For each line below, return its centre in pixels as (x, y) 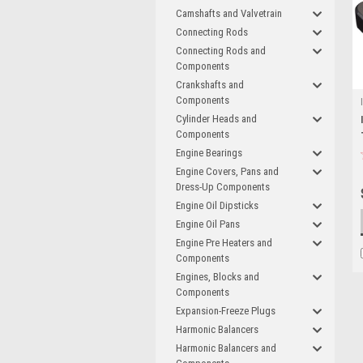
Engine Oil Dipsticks (217, 205)
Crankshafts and (210, 85)
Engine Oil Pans (208, 224)
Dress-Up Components (223, 187)
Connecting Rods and (221, 51)
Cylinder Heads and (216, 119)
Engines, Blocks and (218, 277)
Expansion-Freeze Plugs (226, 311)
